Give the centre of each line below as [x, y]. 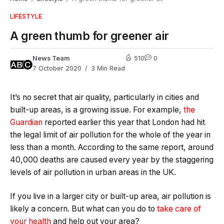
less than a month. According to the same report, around [112, 147]
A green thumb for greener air [89, 36]
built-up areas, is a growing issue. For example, [97, 110]
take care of [179, 208]
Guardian [26, 122]
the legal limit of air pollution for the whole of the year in [110, 135]
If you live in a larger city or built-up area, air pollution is [110, 196]
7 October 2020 [57, 68]
